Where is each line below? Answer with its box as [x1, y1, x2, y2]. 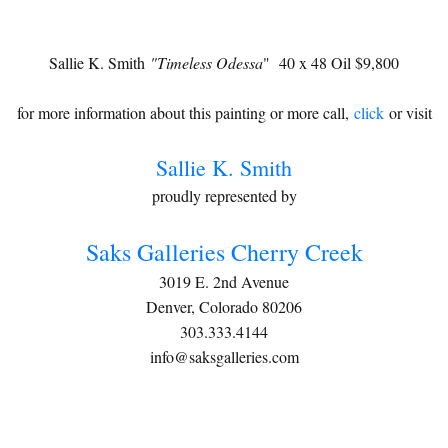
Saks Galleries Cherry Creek [85, 236, 363, 268]
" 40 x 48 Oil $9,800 [263, 52, 399, 73]
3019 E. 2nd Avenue [159, 271, 289, 292]
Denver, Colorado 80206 [146, 296, 302, 317]
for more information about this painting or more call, [16, 102, 354, 123]
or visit [383, 102, 432, 123]
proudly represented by [151, 185, 297, 206]
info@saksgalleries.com [149, 346, 299, 367]
